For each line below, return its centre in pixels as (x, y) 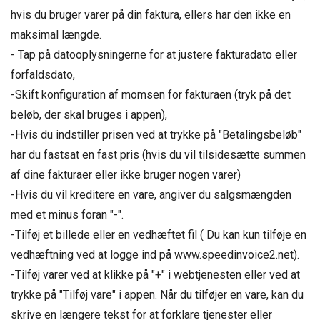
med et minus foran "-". (67, 215)
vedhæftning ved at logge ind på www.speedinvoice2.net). (155, 255)
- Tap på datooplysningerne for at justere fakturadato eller (154, 55)
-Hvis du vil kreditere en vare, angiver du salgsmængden (151, 195)
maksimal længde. (56, 35)
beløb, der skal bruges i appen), (89, 115)
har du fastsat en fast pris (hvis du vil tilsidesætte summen (158, 155)
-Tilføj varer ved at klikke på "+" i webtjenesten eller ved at (155, 275)
